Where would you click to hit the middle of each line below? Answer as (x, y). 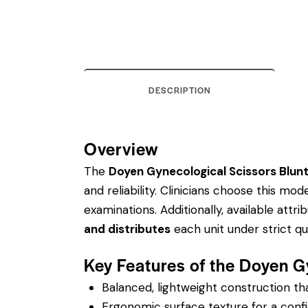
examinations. (122, 210)
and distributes (127, 229)
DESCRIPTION (179, 90)
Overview (121, 148)
